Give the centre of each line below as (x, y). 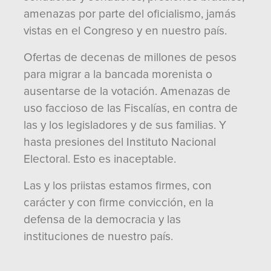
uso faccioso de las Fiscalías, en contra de (131, 108)
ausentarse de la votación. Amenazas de (127, 91)
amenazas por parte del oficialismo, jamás (130, 14)
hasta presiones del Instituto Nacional (120, 142)
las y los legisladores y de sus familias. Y (125, 125)
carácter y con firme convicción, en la (119, 203)
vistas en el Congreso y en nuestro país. (125, 31)
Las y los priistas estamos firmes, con (118, 186)
